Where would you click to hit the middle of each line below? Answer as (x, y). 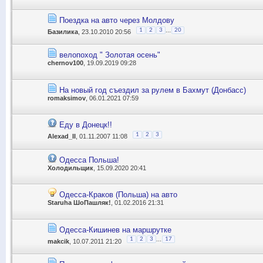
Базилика (63, 31)
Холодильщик (70, 168)
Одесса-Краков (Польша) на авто (118, 195)
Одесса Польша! (89, 160)
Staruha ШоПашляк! (79, 203)
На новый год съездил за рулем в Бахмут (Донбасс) (153, 90)
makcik (58, 241)
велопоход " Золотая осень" (110, 55)
